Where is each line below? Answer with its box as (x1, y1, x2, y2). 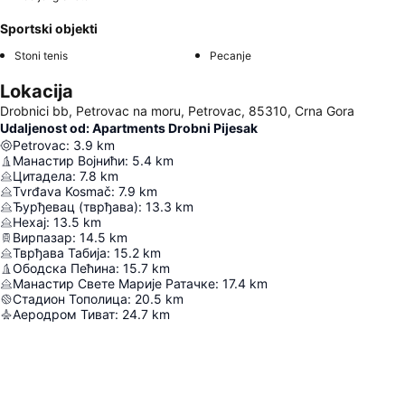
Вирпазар (13, 230, 72, 245)
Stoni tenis (14, 49, 68, 62)
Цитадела (13, 168, 72, 184)
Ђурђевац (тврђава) (13, 199, 138, 214)
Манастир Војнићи (13, 153, 125, 168)
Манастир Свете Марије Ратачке (13, 276, 215, 291)
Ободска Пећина (13, 260, 116, 276)
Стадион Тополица (13, 291, 127, 306)
